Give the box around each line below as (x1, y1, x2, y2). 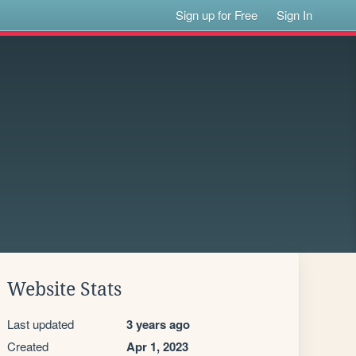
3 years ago (126, 315, 190, 333)
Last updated (7, 315, 74, 332)
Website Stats (7, 279, 122, 300)
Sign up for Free (176, 6, 258, 23)
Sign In (277, 6, 313, 23)
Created (7, 338, 48, 354)
